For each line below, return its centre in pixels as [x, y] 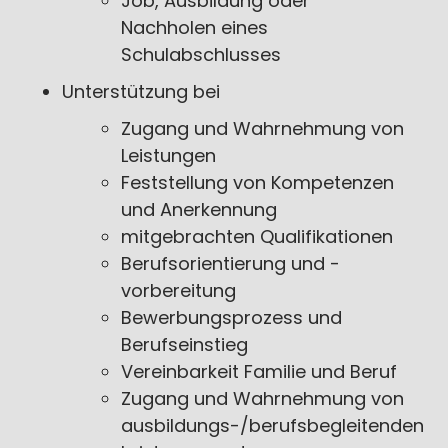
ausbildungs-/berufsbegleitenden [272, 425]
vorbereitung [178, 290]
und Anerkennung [198, 209]
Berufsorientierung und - [230, 263]
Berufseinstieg [184, 344]
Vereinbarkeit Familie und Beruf [258, 371]
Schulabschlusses [200, 54]
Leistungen [168, 155]
